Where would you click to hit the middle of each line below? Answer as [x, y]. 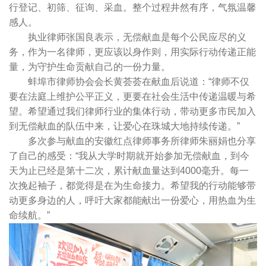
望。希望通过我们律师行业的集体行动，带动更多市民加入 [132, 112]
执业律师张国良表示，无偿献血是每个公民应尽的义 [128, 37]
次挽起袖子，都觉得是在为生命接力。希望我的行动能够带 [132, 186]
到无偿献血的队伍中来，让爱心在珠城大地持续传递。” [124, 126]
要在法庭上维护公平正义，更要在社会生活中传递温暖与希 [132, 97]
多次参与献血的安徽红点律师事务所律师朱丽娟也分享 [132, 141]
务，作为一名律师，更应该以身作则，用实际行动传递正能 [132, 52]
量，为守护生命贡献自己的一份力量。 [90, 67]
